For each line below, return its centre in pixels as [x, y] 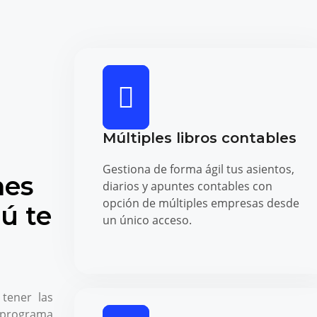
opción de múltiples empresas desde [201, 203]
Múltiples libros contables [199, 138]
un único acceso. [147, 220]
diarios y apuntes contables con [187, 186]
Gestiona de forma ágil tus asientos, [198, 169]
